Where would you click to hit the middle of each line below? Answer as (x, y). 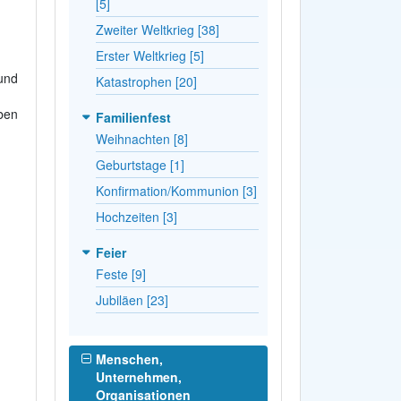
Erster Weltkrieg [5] (149, 55)
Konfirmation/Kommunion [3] (176, 190)
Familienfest (133, 117)
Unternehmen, (138, 376)
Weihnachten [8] (141, 138)
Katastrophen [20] (146, 81)
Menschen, (129, 358)
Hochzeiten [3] (136, 216)
